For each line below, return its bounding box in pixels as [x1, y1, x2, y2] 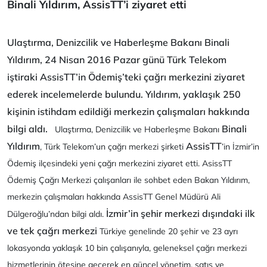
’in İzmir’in [222, 141, 259, 152]
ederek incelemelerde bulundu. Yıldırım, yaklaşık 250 [7, 88, 241, 100]
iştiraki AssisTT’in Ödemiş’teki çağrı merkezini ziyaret [7, 71, 245, 83]
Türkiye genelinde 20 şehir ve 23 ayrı [97, 226, 238, 237]
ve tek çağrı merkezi [7, 225, 97, 237]
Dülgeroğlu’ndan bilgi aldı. [7, 209, 106, 219]
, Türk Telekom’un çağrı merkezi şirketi [40, 141, 186, 152]
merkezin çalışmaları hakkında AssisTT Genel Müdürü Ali [7, 191, 221, 202]
